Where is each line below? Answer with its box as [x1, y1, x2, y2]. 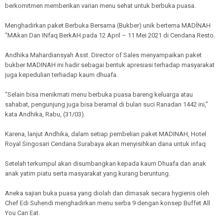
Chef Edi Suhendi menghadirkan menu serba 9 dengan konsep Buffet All [5, 199, 210, 207]
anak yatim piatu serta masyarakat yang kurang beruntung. [5, 169, 170, 177]
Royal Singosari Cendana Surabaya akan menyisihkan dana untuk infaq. [5, 140, 207, 147]
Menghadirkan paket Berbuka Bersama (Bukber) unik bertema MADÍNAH [5, 21, 211, 29]
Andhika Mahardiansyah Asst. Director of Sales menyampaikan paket [5, 51, 202, 59]
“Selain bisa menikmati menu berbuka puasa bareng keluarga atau [5, 90, 193, 98]
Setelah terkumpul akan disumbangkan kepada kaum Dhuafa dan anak [5, 159, 206, 167]
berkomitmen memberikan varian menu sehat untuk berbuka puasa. [5, 1, 196, 9]
